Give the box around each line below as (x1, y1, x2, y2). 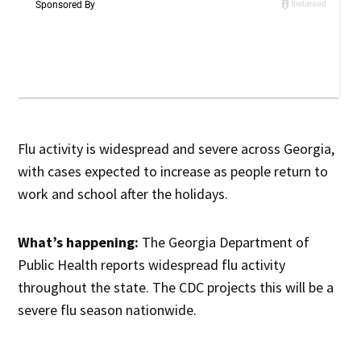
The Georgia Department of (139, 233, 310, 252)
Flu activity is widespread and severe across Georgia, (18, 139, 335, 159)
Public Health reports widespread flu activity (18, 255, 286, 275)
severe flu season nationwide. (18, 301, 197, 320)
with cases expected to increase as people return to (18, 162, 329, 181)
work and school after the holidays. (18, 185, 229, 204)
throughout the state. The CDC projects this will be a (18, 278, 334, 297)
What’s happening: (18, 233, 139, 252)
